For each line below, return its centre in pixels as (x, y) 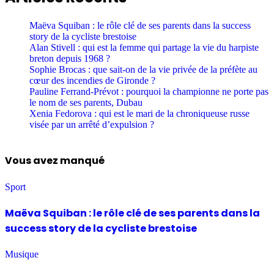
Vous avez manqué (55, 161)
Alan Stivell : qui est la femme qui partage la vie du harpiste (144, 48)
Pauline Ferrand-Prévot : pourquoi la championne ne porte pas (149, 92)
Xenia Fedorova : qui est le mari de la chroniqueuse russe (139, 114)
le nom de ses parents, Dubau (86, 103)
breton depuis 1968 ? (70, 59)
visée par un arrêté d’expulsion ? (92, 125)
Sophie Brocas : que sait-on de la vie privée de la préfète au (143, 70)
